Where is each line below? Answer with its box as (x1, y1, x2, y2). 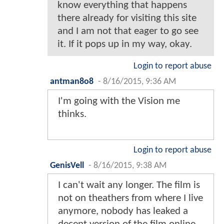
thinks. (58, 108, 86, 119)
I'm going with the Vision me (58, 95, 180, 106)
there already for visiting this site (57, 12, 196, 23)
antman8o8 (50, 77, 93, 86)
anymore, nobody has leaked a (58, 205, 188, 216)
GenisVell (50, 161, 84, 170)
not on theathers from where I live (58, 192, 203, 203)
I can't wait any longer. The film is (58, 179, 200, 190)
